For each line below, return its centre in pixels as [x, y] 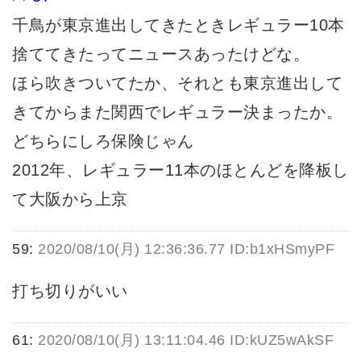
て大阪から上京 [70, 199]
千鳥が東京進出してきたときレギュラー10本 [178, 25]
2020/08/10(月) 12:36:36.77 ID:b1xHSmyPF [186, 249]
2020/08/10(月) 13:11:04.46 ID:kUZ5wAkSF [186, 340]
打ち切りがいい [70, 290]
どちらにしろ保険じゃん [103, 141]
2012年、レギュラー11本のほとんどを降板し [180, 170]
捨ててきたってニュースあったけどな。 [161, 54]
